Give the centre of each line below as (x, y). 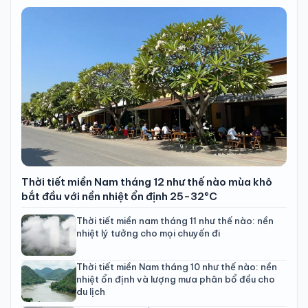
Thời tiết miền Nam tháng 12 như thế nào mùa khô (147, 181)
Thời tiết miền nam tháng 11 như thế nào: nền (175, 220)
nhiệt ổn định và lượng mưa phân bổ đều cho (176, 279)
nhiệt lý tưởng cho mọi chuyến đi (148, 233)
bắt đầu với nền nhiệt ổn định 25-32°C (119, 196)
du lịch (91, 291)
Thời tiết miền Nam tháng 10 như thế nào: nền (177, 266)
